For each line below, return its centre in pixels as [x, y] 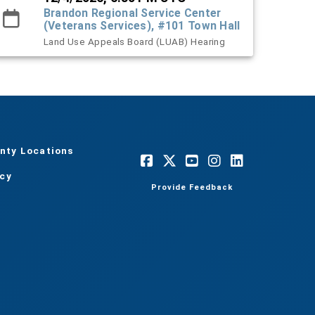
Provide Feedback [192, 187]
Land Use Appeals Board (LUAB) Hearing [134, 42]
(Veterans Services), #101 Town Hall [142, 26]
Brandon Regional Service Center [132, 13]
